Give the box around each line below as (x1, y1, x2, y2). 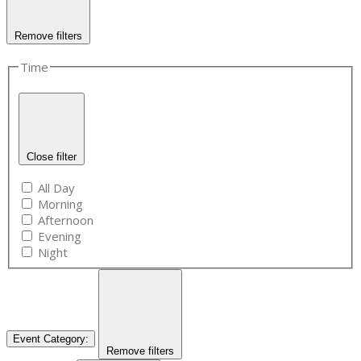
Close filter (27, 151, 77, 164)
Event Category (13, 333, 85, 346)
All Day (38, 179, 76, 196)
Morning (38, 195, 84, 212)
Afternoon (38, 211, 94, 228)
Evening (38, 227, 82, 244)
